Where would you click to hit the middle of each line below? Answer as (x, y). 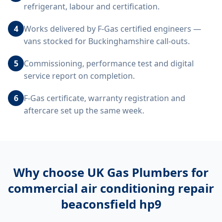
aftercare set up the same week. (84, 111)
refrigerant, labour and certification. (92, 6)
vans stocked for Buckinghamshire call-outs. (107, 41)
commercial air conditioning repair (111, 188)
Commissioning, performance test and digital (109, 63)
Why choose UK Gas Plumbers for (111, 172)
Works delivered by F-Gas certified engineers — (112, 29)
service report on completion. (79, 76)
